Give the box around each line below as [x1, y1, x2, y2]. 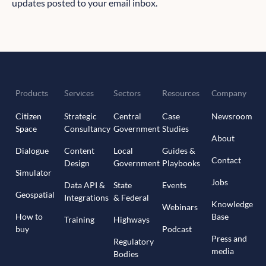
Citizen [15, 110, 42, 121]
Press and [211, 233, 247, 243]
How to [15, 211, 43, 221]
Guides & [162, 145, 196, 156]
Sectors [113, 87, 141, 99]
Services [64, 87, 94, 99]
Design [64, 157, 90, 168]
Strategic [64, 110, 97, 121]
